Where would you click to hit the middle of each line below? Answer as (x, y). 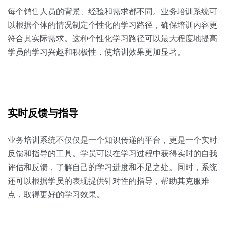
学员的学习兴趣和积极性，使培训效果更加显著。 (96, 52)
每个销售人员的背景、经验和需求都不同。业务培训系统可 (112, 11)
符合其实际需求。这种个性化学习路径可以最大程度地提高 (112, 39)
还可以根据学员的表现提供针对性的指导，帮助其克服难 (108, 181)
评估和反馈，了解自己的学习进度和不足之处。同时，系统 (112, 167)
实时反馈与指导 (43, 113)
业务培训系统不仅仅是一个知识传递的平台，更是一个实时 (112, 140)
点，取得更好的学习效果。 (56, 194)
